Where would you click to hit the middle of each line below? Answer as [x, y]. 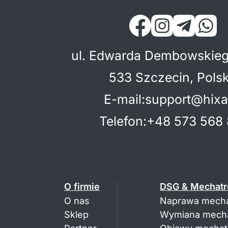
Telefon [121, 121]
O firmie [82, 186]
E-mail [122, 99]
